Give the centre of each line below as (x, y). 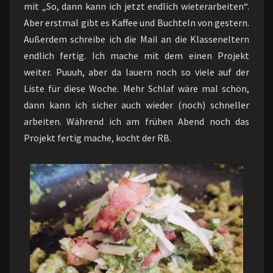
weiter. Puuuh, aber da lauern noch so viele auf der (136, 72)
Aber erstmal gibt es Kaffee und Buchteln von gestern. (136, 23)
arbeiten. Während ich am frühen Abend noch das (136, 121)
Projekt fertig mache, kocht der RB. (97, 138)
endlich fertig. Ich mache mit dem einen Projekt (136, 55)
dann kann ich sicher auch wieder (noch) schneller (136, 105)
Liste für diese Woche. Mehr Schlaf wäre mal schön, (136, 88)
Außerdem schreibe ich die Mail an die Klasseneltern (136, 39)
